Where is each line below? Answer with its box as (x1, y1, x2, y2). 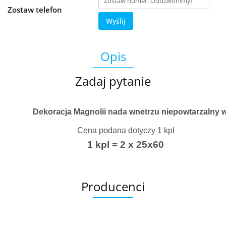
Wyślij (106, 16, 126, 26)
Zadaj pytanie (75, 73, 151, 89)
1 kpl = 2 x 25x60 (87, 139, 164, 150)
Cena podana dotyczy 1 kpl (77, 126, 175, 135)
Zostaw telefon (8, 5, 62, 15)
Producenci (81, 178, 145, 195)
